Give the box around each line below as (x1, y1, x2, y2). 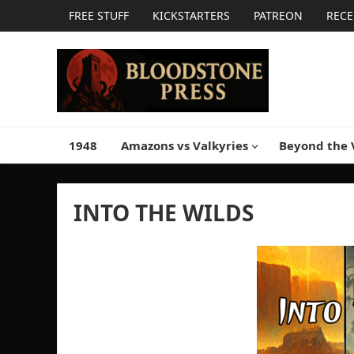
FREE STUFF (69, 8, 129, 23)
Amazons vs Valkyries (121, 137, 248, 153)
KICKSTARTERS (153, 8, 230, 23)
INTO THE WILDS (73, 198, 254, 228)
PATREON (254, 8, 303, 23)
